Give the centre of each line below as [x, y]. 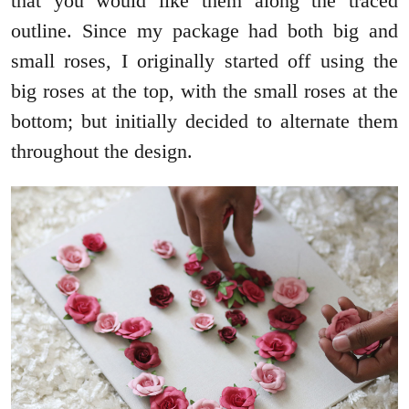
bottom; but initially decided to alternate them [204, 121]
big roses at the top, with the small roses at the [204, 91]
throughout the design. [102, 152]
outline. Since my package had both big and [204, 31]
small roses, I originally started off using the [204, 61]
